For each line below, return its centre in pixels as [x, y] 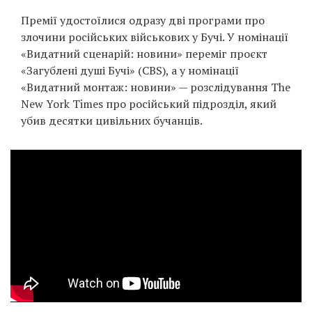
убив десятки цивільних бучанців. [112, 121]
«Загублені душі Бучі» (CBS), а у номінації [130, 71]
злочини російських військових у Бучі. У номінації [155, 37]
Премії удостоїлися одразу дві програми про [143, 21]
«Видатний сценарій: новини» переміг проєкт [144, 54]
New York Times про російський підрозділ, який [149, 104]
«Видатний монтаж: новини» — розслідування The [156, 87]
